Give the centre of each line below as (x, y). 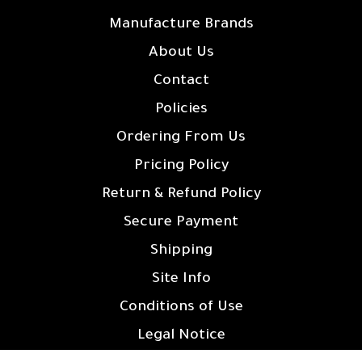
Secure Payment (181, 223)
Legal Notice (181, 336)
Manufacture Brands (181, 25)
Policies (181, 109)
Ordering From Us (181, 138)
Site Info (181, 279)
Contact (181, 81)
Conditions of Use (181, 307)
